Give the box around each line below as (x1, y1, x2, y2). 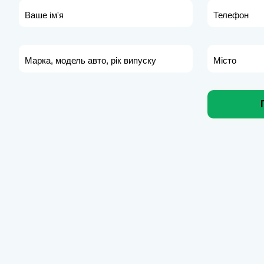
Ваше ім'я (25, 9, 64, 20)
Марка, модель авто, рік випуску (25, 55, 156, 65)
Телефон (213, 9, 249, 20)
